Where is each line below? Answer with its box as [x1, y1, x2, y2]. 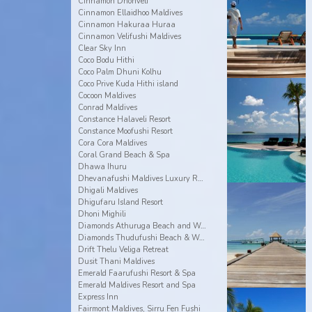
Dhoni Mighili [77, 209, 126, 219]
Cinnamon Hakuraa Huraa [77, 19, 175, 30]
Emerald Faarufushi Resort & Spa [77, 268, 196, 279]
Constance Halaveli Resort [77, 114, 171, 125]
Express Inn [77, 292, 118, 302]
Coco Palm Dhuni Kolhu [77, 67, 162, 77]
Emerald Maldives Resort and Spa [77, 280, 196, 290]
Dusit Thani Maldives [77, 256, 155, 267]
